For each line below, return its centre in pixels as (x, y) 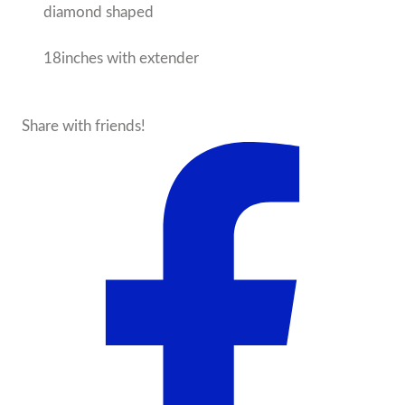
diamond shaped (100, 12)
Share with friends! (84, 126)
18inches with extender (123, 58)
